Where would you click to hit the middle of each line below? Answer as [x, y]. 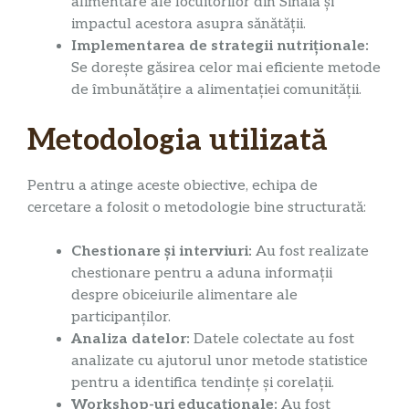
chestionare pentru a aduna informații [202, 274]
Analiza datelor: [131, 340]
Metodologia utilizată [178, 141]
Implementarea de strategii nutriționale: [220, 47]
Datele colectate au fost [272, 340]
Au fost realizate [310, 252]
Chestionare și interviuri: [162, 252]
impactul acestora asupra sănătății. [189, 25]
